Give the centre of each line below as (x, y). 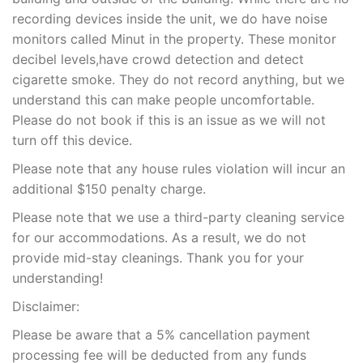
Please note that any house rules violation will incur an (179, 169)
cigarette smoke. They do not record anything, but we (178, 80)
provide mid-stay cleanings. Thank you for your (158, 258)
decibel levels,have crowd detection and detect (158, 60)
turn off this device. (72, 141)
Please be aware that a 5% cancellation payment (161, 335)
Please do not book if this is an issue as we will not (169, 120)
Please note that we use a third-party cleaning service (178, 218)
